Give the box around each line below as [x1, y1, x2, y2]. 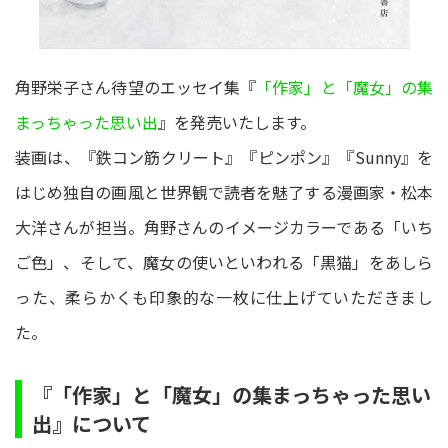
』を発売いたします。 [158, 110, 316, 134]
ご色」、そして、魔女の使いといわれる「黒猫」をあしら [15, 250, 433, 274]
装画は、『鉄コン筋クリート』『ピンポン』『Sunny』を [15, 145, 433, 169]
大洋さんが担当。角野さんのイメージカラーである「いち [15, 215, 433, 239]
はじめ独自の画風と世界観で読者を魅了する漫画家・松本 [15, 180, 433, 204]
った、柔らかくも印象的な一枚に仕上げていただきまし [15, 285, 433, 309]
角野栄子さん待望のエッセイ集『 [15, 75, 257, 99]
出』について [32, 409, 151, 438]
